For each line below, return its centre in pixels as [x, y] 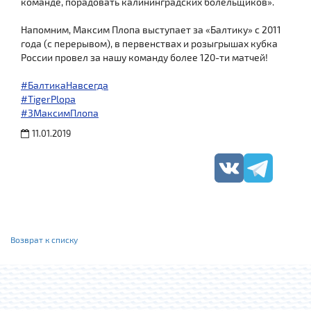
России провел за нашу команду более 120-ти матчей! [145, 57]
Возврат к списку [44, 239]
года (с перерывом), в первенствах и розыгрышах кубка [149, 43]
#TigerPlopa [48, 99]
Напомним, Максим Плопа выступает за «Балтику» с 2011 [151, 29]
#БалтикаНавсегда [65, 85]
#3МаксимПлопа [60, 112]
